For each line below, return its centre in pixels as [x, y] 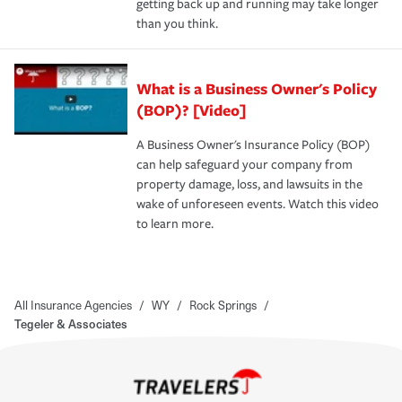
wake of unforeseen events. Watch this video [258, 204]
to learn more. [175, 223]
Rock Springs [223, 304]
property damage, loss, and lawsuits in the [249, 184]
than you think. [177, 23]
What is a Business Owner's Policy [257, 88]
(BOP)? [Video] [191, 109]
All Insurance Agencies [73, 304]
